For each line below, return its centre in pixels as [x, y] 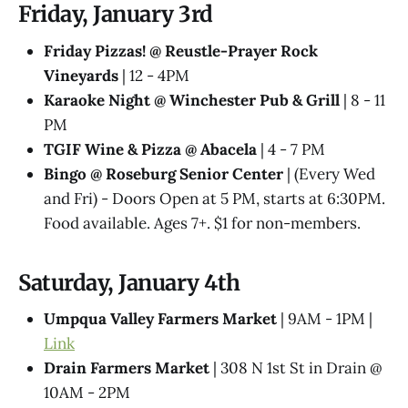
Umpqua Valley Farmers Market [160, 319]
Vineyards [81, 75]
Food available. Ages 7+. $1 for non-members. [202, 223]
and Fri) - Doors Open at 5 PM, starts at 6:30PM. [214, 198]
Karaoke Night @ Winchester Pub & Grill [192, 100]
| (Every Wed [329, 173]
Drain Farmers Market [127, 368]
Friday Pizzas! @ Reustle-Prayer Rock [181, 51]
